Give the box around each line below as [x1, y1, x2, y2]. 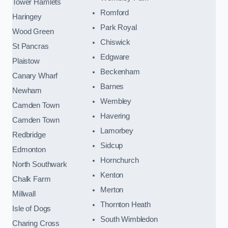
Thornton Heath [100, 200, 151, 209]
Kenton [100, 170, 124, 179]
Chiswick [100, 38, 130, 46]
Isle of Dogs [12, 204, 51, 213]
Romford [100, 8, 129, 17]
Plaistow [12, 56, 40, 65]
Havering [100, 111, 130, 120]
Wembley [100, 97, 132, 105]
